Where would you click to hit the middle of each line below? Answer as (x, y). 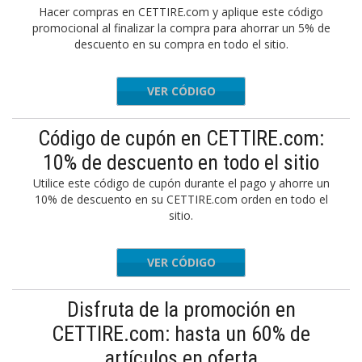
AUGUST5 (210, 91)
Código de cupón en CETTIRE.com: (181, 138)
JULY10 (217, 262)
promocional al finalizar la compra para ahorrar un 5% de (181, 28)
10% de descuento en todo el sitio (181, 162)
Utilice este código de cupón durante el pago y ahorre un (181, 183)
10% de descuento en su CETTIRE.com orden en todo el (181, 199)
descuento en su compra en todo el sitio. (181, 44)
